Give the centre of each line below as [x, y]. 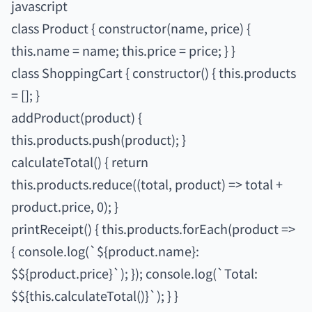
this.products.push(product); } [99, 139]
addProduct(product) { [77, 117]
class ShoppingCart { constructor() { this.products [154, 72]
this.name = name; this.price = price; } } [123, 50]
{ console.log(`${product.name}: [105, 251]
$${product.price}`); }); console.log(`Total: [134, 273]
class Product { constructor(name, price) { [131, 28]
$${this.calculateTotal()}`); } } [95, 295]
